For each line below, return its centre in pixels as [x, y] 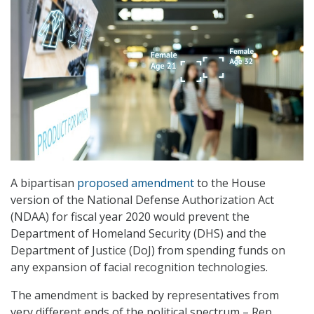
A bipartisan [44, 183]
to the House [230, 183]
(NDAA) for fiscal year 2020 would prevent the [130, 216]
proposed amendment [136, 183]
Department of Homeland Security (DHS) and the [138, 233]
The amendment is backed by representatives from [145, 295]
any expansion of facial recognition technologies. [139, 267]
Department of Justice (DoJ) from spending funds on [148, 250]
